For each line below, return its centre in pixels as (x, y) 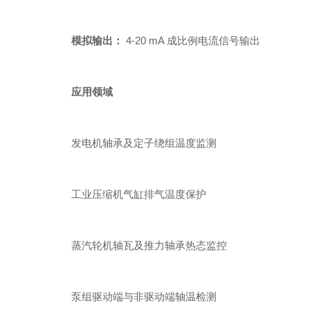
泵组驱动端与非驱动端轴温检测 (144, 297)
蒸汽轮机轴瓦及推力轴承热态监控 (149, 246)
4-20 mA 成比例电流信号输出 (192, 41)
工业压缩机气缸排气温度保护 (139, 194)
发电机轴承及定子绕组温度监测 (144, 143)
